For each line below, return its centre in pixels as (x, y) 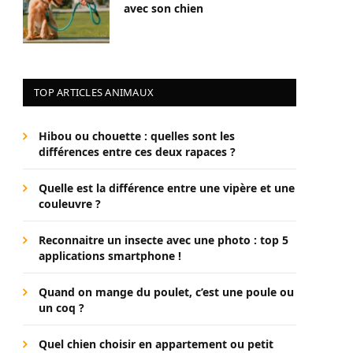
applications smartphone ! (110, 256)
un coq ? (61, 308)
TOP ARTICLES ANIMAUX (94, 92)
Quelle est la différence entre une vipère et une (167, 188)
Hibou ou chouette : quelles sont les (137, 136)
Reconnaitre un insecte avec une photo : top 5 (163, 240)
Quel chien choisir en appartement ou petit (156, 344)
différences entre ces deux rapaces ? (137, 152)
